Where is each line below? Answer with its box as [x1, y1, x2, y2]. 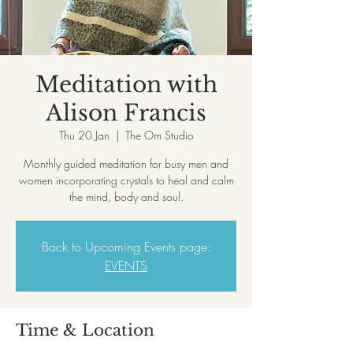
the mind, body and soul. [69, 189, 184, 204]
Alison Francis [46, 99, 206, 127]
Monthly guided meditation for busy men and [24, 156, 229, 171]
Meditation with [35, 71, 217, 98]
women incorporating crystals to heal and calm [18, 173, 234, 188]
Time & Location [16, 321, 154, 340]
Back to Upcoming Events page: [41, 238, 211, 255]
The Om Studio [124, 128, 194, 143]
